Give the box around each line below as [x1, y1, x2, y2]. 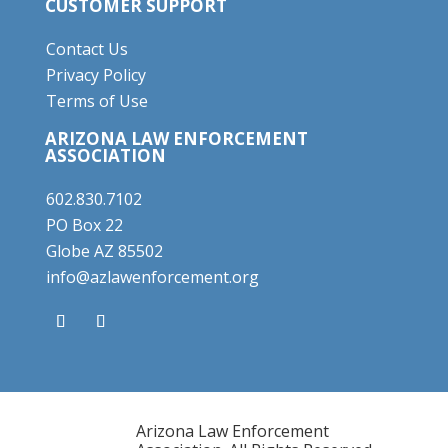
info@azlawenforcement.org [45, 266, 259, 288]
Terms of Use [45, 90, 148, 112]
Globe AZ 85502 [45, 240, 163, 262]
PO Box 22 [45, 214, 123, 236]
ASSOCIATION [44, 144, 166, 167]
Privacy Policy [45, 64, 146, 86]
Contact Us [45, 38, 128, 60]
